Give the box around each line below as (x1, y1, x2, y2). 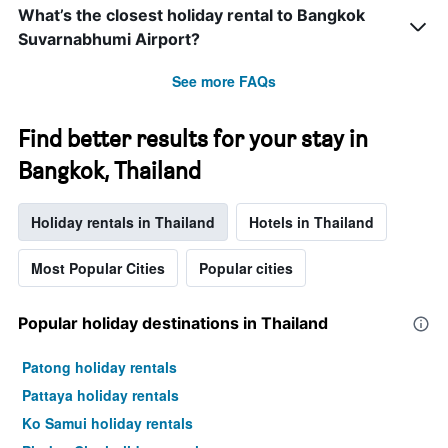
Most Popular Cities (31, 258, 165, 279)
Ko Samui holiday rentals (22, 413, 193, 434)
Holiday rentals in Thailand (31, 212, 215, 233)
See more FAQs (172, 71, 276, 92)
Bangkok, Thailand (18, 156, 201, 186)
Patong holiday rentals (22, 357, 177, 378)
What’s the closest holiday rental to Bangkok (18, 5, 365, 26)
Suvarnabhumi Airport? (18, 29, 200, 50)
